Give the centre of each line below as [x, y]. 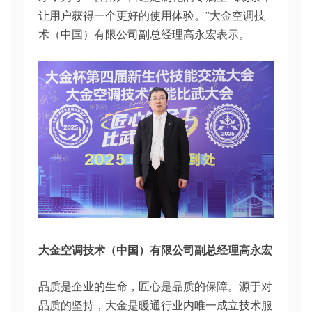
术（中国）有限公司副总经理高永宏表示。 [144, 34]
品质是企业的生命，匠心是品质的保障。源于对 [155, 287]
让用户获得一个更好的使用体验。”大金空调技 [152, 16]
